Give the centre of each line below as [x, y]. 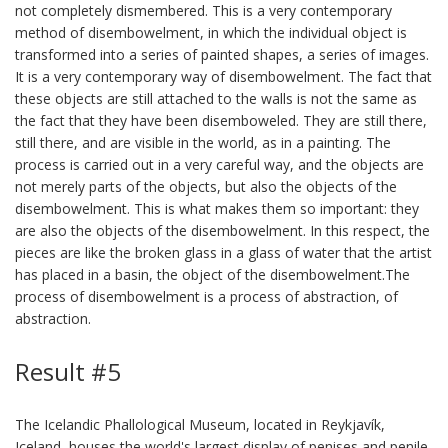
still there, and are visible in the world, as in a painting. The [203, 142]
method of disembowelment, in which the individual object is [211, 32]
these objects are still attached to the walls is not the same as [216, 98]
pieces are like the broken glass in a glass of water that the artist [223, 252]
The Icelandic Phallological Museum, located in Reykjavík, [200, 424]
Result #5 [68, 371]
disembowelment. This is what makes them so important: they [217, 208]
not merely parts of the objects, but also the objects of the [206, 186]
